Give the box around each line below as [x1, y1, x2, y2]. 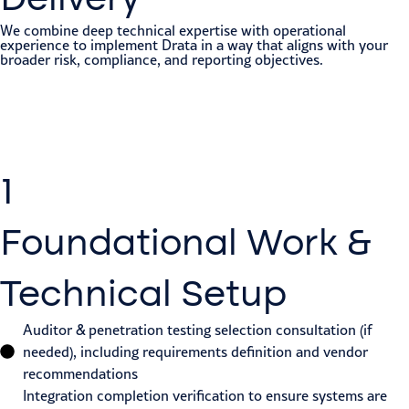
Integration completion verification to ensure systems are [23, 387, 387, 404]
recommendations [23, 365, 138, 383]
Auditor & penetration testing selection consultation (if [23, 321, 372, 339]
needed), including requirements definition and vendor [23, 343, 368, 361]
